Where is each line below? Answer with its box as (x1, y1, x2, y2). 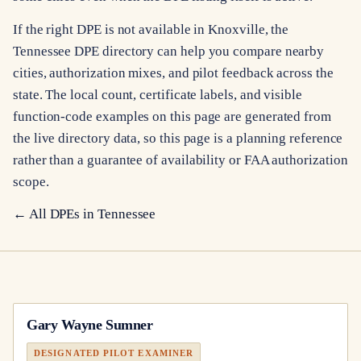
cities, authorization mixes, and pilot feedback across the (13, 64, 334, 81)
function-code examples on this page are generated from (13, 108, 331, 124)
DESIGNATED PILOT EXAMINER (34, 347, 194, 358)
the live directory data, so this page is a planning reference (13, 130, 343, 146)
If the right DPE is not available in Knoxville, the (13, 21, 289, 37)
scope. (13, 173, 49, 189)
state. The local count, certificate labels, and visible (13, 86, 302, 102)
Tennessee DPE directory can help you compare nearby (13, 43, 325, 59)
